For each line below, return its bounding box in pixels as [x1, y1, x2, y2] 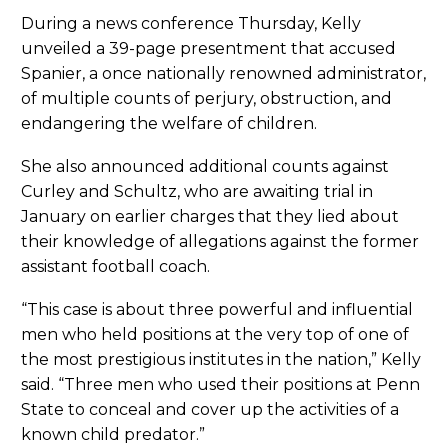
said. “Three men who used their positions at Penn [21, 374, 420, 394]
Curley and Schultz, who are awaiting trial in [21, 181, 373, 201]
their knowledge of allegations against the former [21, 231, 419, 251]
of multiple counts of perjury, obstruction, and [21, 89, 392, 109]
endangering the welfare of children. [21, 114, 317, 134]
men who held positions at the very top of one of [21, 324, 409, 344]
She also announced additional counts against [21, 156, 389, 176]
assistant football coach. [21, 256, 210, 276]
